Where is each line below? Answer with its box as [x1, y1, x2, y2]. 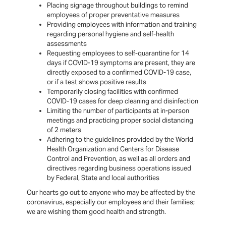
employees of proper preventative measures [47, 11, 180, 20]
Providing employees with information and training [47, 20, 197, 29]
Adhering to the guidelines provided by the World [47, 135, 194, 144]
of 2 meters [47, 126, 82, 135]
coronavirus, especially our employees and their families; [27, 198, 195, 207]
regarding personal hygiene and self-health [47, 30, 175, 39]
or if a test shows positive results [47, 78, 147, 87]
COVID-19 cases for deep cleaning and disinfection [47, 97, 199, 106]
